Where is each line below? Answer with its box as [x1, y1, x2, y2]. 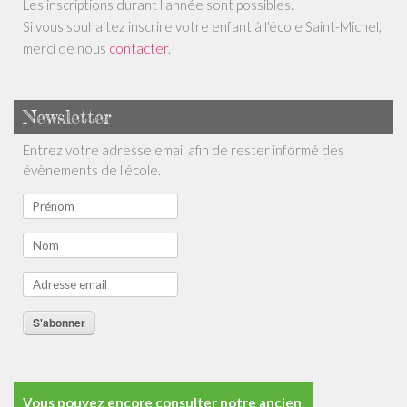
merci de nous [23, 40, 109, 57]
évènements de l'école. [23, 162, 161, 179]
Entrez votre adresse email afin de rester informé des [23, 142, 344, 159]
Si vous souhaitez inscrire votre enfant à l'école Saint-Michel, [23, 18, 382, 35]
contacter [109, 40, 168, 57]
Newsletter [23, 105, 112, 129]
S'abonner [33, 314, 85, 332]
